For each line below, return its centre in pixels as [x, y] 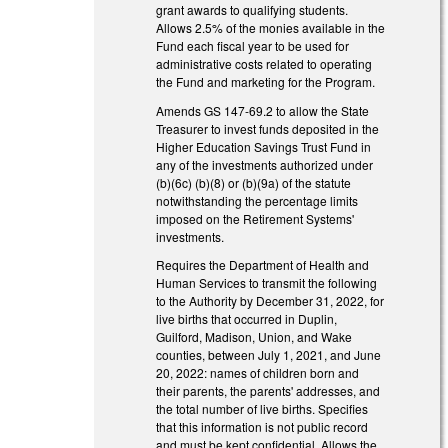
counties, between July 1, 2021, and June [269, 355]
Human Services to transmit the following [267, 283]
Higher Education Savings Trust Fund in [264, 146]
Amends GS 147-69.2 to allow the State [263, 110]
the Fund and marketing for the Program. [267, 81]
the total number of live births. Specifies [262, 409]
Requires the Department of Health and [263, 265]
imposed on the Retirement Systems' [255, 218]
